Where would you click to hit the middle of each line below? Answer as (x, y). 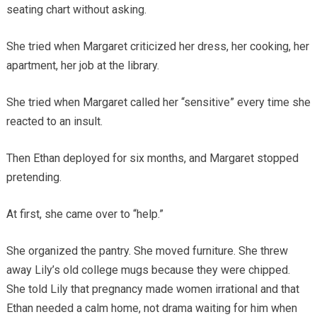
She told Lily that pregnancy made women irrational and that (152, 289)
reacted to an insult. (54, 122)
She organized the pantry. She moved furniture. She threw (147, 251)
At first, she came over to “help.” (85, 214)
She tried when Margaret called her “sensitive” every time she (158, 103)
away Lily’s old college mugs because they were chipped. (148, 270)
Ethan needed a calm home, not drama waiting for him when (151, 309)
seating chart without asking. (76, 10)
